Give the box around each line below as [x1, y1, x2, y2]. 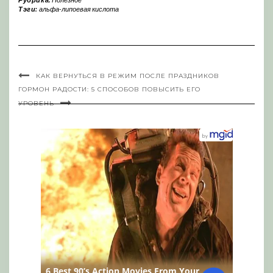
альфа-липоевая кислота [38, 4, 119, 13]
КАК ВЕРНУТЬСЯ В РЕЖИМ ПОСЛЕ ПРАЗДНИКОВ [36, 71, 219, 80]
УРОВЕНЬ [18, 99, 54, 107]
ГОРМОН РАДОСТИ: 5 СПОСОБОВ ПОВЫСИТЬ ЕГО [18, 85, 200, 93]
